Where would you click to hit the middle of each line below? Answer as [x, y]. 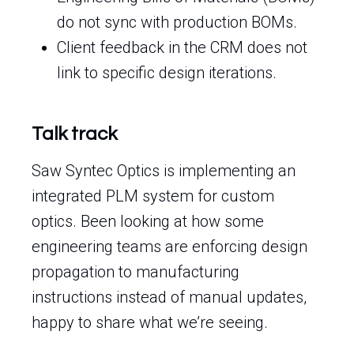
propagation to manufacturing [136, 272]
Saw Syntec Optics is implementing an [164, 171]
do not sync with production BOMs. [177, 22]
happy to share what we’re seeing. [150, 322]
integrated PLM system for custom [153, 196]
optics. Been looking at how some [148, 221]
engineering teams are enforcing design [169, 247]
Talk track [74, 134]
